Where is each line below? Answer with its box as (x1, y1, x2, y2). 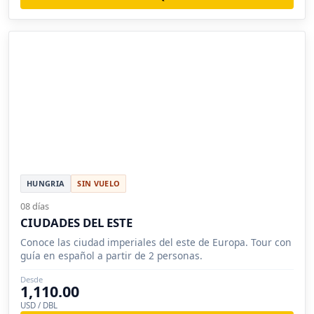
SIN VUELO (77, 177, 121, 189)
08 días (20, 199, 49, 212)
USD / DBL (20, 299, 57, 310)
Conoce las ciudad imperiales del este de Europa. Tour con (20, 235, 292, 249)
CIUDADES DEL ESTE (20, 214, 132, 231)
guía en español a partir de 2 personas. (20, 248, 203, 262)
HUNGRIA (27, 177, 65, 189)
